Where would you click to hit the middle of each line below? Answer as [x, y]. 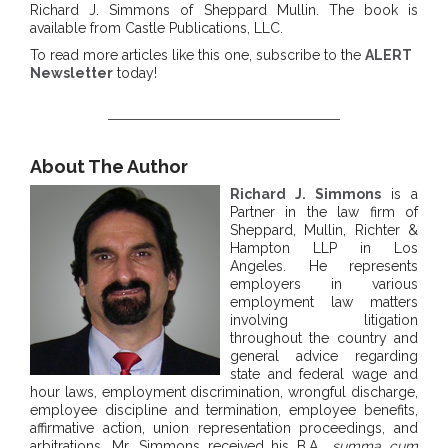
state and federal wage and [324, 374]
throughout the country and [324, 338]
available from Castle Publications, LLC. [156, 28]
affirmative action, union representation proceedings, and [224, 428]
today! [135, 73]
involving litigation [324, 320]
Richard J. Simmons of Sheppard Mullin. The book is [224, 10]
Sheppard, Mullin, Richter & [324, 230]
